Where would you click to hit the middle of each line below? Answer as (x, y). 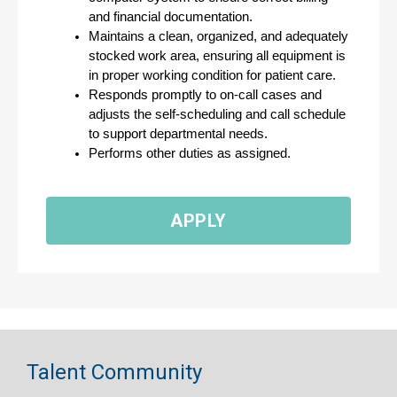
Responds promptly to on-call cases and (205, 95)
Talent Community (114, 372)
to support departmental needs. (178, 134)
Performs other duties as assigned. (190, 153)
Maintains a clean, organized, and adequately (218, 36)
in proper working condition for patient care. (212, 75)
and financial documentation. (171, 17)
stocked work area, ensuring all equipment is (217, 56)
